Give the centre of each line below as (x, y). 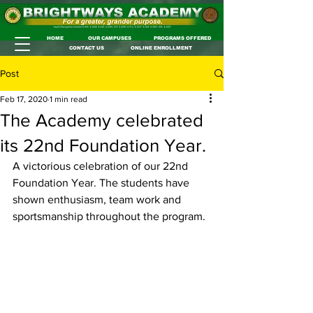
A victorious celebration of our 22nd (102, 166)
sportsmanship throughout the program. (109, 216)
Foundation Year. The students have (102, 183)
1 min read (68, 99)
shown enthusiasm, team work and (98, 199)
